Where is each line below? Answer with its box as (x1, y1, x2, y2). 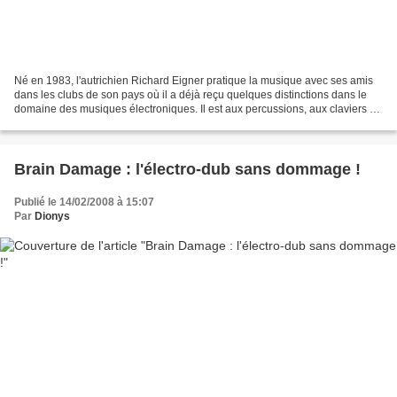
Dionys (35, 210, 70, 223)
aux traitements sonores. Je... (14, 117, 154, 130)
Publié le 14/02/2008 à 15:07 (14, 196, 154, 209)
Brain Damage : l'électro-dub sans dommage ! (14, 160, 361, 179)
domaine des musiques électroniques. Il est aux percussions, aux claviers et (14, 103, 378, 116)
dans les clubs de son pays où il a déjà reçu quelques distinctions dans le (14, 89, 367, 102)
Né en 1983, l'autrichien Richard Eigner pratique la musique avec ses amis (14, 74, 373, 88)
